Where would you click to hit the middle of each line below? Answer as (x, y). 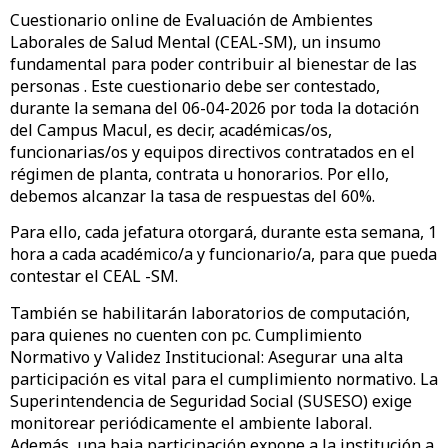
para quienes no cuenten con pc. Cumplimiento (186, 334)
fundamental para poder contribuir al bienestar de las (213, 64)
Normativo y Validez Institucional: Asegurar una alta (206, 356)
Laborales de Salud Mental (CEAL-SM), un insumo (195, 42)
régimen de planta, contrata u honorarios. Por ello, (199, 174)
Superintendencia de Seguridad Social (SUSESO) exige (211, 400)
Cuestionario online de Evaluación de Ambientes (191, 20)
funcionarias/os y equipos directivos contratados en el (212, 152)
